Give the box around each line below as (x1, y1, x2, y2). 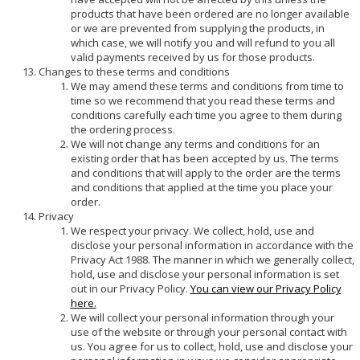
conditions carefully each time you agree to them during (70, 107, 342, 122)
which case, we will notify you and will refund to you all (70, 35, 335, 50)
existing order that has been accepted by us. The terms (70, 150, 339, 166)
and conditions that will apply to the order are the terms (70, 165, 341, 180)
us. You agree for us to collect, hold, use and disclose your (70, 338, 353, 354)
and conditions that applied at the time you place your (70, 179, 333, 194)
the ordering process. (70, 121, 175, 137)
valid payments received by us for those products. (70, 49, 315, 64)
